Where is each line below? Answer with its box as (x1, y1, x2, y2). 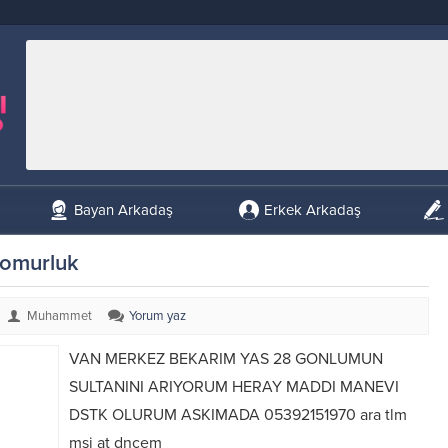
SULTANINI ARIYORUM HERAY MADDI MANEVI (69, 377, 400, 397)
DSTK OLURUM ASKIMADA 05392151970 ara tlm (69, 405, 408, 425)
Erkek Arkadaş (264, 201, 361, 219)
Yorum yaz (129, 308, 186, 324)
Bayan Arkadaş (74, 201, 173, 219)
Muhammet (27, 308, 92, 324)
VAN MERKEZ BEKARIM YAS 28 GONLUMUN (69, 349, 384, 369)
